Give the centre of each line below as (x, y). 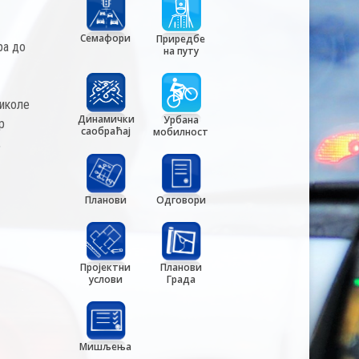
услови (105, 279)
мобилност (181, 132)
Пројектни (106, 267)
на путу (181, 51)
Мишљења (106, 347)
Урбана (181, 120)
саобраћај (105, 131)
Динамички (106, 119)
